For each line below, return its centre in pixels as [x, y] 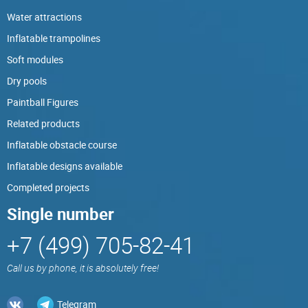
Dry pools [27, 80]
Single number [60, 213]
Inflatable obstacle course [62, 144]
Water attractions [44, 16]
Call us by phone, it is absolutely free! [83, 267]
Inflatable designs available [65, 166]
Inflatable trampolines [54, 38]
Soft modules [35, 59]
